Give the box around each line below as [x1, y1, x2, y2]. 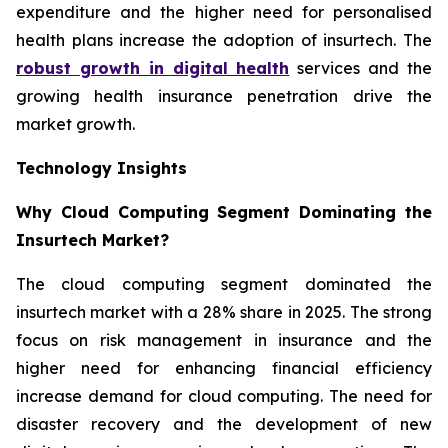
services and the [289, 57, 433, 78]
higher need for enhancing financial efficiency [16, 357, 432, 378]
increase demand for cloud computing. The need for [16, 385, 432, 406]
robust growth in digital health [16, 57, 290, 78]
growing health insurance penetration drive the [16, 85, 432, 106]
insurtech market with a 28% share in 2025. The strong [16, 301, 432, 322]
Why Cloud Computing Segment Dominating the [16, 201, 432, 222]
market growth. [16, 113, 147, 134]
